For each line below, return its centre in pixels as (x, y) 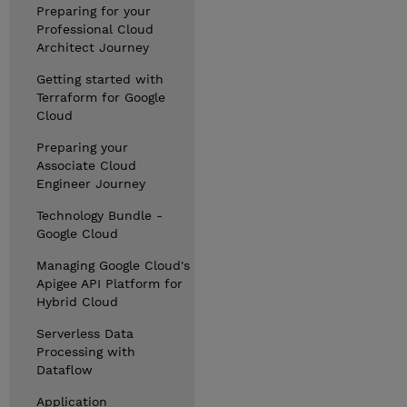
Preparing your (82, 147)
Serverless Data (85, 333)
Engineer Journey (91, 184)
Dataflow (65, 370)
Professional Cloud (95, 29)
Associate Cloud (86, 165)
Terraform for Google (101, 97)
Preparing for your (94, 11)
